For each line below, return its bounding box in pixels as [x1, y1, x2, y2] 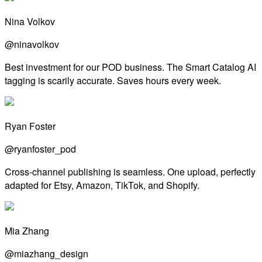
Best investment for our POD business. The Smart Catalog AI [5, 60, 256, 74]
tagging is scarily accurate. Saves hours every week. [5, 73, 221, 87]
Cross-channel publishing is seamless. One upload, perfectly [5, 164, 256, 178]
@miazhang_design [5, 246, 88, 260]
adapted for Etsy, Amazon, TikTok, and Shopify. [5, 178, 199, 192]
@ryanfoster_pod [5, 142, 76, 156]
